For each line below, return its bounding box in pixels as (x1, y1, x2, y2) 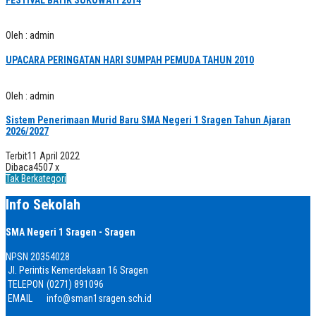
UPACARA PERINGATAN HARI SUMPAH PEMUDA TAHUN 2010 (6, 54, 254, 66)
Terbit (6, 150, 28, 162)
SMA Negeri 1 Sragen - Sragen (6, 226, 135, 238)
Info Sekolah (6, 196, 80, 214)
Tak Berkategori (6, 172, 66, 184)
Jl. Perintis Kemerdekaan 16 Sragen (8, 264, 148, 276)
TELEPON (8, 278, 44, 290)
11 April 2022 (28, 150, 80, 162)
